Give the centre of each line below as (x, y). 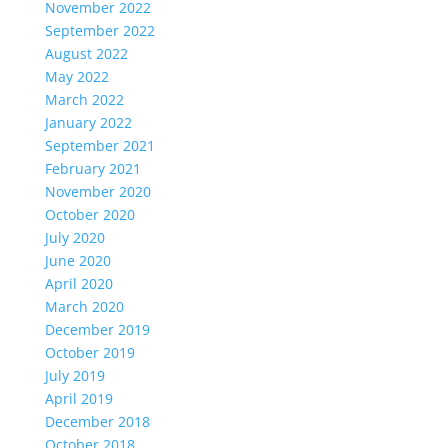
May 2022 (76, 76)
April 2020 (78, 283)
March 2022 (84, 99)
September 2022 (99, 30)
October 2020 (89, 214)
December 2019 (97, 329)
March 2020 (84, 306)
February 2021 (92, 168)
